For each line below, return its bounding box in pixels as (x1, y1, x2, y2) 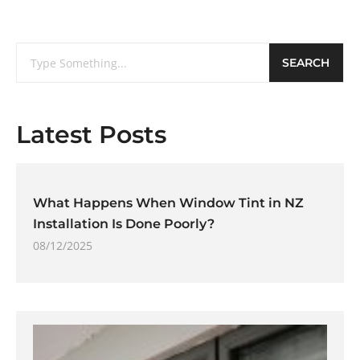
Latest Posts (16, 120, 166, 150)
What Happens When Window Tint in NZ (33, 195, 304, 211)
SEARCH (282, 55, 330, 71)
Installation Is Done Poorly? (33, 216, 215, 232)
